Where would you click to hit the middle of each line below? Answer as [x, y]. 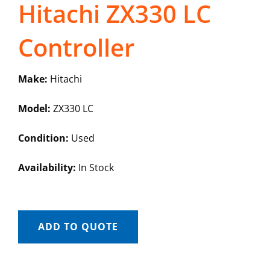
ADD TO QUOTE [78, 227]
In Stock [95, 168]
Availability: [47, 168]
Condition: [43, 138]
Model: [34, 109]
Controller [76, 48]
